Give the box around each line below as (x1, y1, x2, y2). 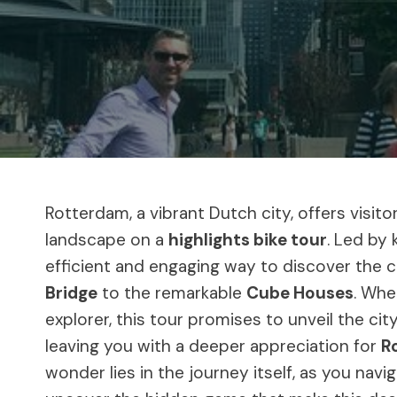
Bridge (45, 281, 97, 304)
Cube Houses (246, 281, 354, 304)
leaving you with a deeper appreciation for (45, 334, 381, 357)
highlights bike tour (168, 228, 327, 251)
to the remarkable (97, 281, 246, 304)
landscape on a (45, 228, 168, 251)
